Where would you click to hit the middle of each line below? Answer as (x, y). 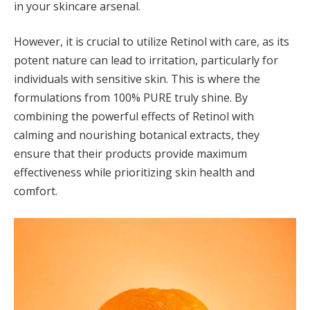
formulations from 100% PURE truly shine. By (131, 98)
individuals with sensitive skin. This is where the (137, 79)
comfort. (36, 191)
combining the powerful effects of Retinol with (134, 117)
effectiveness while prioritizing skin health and (134, 173)
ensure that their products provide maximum (130, 154)
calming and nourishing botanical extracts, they (137, 135)
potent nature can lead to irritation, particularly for (146, 61)
